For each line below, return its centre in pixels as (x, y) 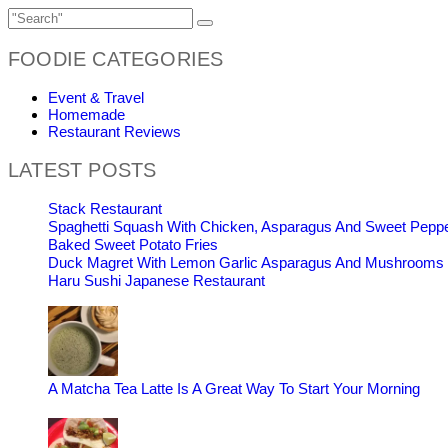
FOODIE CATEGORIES (116, 59)
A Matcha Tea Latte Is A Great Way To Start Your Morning (234, 389)
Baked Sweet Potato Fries (133, 245)
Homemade (86, 115)
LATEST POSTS (82, 170)
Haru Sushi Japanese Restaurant (156, 281)
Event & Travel (96, 98)
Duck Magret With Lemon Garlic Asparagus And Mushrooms (246, 263)
